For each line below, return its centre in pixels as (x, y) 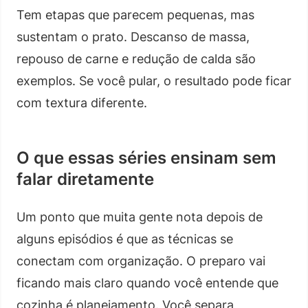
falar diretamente (85, 179)
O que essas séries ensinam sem (146, 157)
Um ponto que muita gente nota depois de (140, 217)
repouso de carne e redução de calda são (136, 58)
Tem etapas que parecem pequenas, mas (135, 14)
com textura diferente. (82, 102)
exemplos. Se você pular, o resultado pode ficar (154, 80)
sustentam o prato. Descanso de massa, (133, 36)
